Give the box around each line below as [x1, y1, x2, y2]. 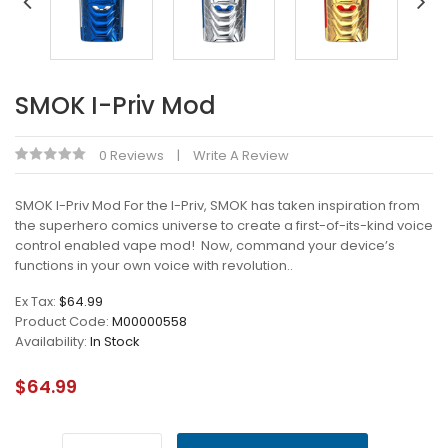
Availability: [15, 331, 90, 351]
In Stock [90, 331, 140, 351]
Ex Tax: [15, 291, 59, 311]
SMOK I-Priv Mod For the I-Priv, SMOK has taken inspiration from [15, 195, 420, 215]
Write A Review [193, 145, 289, 165]
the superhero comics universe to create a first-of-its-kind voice [15, 215, 433, 235]
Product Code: [15, 311, 112, 331]
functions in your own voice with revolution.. [15, 255, 293, 275]
